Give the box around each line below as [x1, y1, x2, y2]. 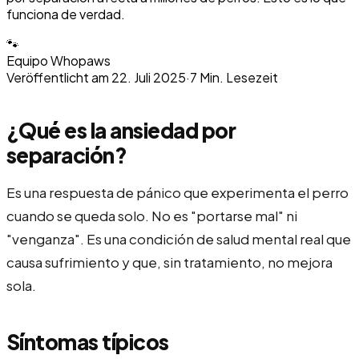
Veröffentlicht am [6, 68, 109, 86]
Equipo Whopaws [6, 51, 111, 69]
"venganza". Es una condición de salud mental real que [6, 229, 351, 248]
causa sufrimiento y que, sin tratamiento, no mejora [6, 252, 333, 271]
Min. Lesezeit [200, 68, 278, 86]
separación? [6, 141, 127, 168]
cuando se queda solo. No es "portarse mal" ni [6, 206, 297, 224]
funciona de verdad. [6, 5, 125, 22]
